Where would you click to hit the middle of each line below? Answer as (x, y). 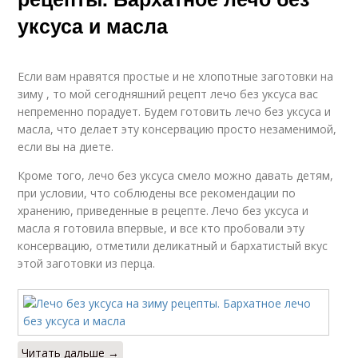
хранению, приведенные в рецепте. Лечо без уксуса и (163, 211)
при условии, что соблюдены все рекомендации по (157, 193)
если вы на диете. (66, 147)
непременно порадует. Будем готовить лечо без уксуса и (175, 111)
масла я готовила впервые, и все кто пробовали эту (161, 228)
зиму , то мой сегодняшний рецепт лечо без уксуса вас (168, 94)
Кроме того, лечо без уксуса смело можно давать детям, (176, 175)
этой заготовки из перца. (87, 263)
